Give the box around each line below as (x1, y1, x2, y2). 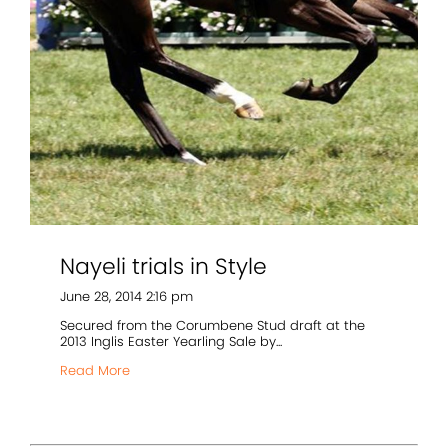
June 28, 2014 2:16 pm (60, 287, 193, 307)
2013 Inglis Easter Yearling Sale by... (60, 332, 282, 352)
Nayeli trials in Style (60, 251, 267, 283)
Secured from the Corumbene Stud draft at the (60, 316, 365, 336)
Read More (60, 361, 130, 381)
